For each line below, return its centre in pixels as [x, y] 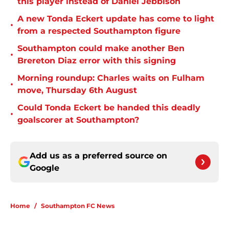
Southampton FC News [78, 206]
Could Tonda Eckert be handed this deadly [109, 108]
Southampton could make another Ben [101, 49]
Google [44, 168]
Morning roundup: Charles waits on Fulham [111, 78]
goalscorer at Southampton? [78, 120]
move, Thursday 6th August [77, 90]
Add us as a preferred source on [98, 156]
